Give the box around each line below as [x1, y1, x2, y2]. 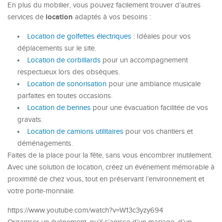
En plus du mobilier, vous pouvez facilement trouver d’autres [7, 1, 201, 9]
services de [7, 13, 46, 21]
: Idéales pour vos [131, 32, 191, 41]
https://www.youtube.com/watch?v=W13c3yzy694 [7, 206, 163, 215]
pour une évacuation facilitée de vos [91, 104, 208, 112]
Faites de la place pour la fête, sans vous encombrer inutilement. [7, 151, 213, 160]
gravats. [17, 115, 43, 124]
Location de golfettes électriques [27, 32, 131, 41]
